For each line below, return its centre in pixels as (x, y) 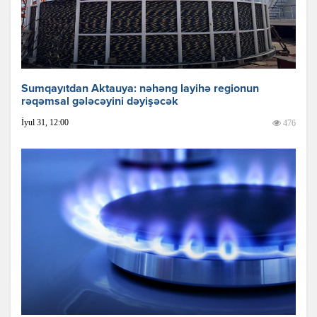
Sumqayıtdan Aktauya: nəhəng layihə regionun (140, 90)
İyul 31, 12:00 (45, 123)
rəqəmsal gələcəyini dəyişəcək (100, 102)
